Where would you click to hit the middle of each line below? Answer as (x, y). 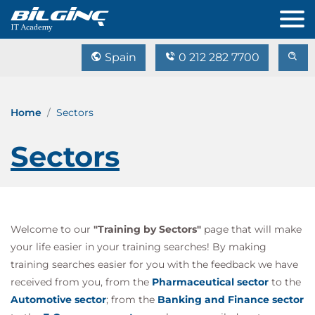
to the (285, 282)
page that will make (251, 229)
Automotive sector (58, 300)
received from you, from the (81, 282)
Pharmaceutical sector (210, 282)
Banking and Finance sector (231, 300)
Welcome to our (52, 229)
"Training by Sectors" (147, 229)
